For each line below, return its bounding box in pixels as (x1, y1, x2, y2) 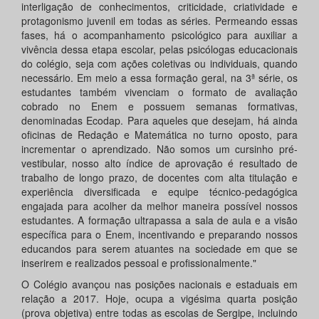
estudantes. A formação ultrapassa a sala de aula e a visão (21, 213, 298, 228)
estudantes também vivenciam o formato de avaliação (21, 85, 298, 100)
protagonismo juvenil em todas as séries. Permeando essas (21, 14, 298, 28)
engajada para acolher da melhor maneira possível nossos (21, 199, 298, 214)
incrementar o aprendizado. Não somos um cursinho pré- (21, 142, 298, 157)
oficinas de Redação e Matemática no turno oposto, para (21, 127, 298, 142)
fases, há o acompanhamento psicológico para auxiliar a (21, 28, 298, 43)
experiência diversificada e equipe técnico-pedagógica (21, 184, 298, 199)
